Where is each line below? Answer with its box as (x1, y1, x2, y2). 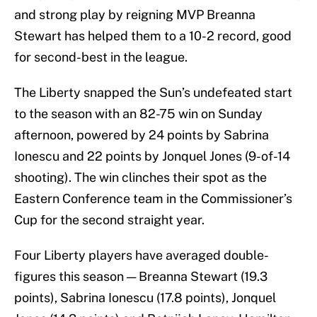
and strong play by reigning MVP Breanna (14, 7, 255, 23)
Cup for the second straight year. (14, 212, 207, 228)
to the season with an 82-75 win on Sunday (14, 106, 263, 122)
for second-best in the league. (14, 50, 190, 65)
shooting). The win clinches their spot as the (14, 170, 267, 185)
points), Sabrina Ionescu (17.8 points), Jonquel (14, 290, 276, 306)
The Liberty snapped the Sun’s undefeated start (14, 85, 292, 100)
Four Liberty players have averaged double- (14, 248, 269, 263)
